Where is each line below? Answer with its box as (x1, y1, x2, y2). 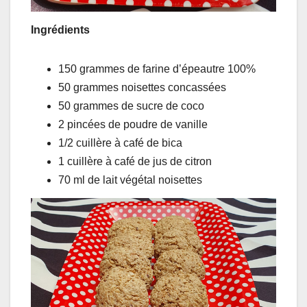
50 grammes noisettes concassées (58, 81, 226, 93)
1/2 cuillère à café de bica (58, 136, 182, 149)
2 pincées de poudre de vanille (58, 118, 208, 130)
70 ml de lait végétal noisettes (58, 173, 202, 186)
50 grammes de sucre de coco (58, 99, 204, 112)
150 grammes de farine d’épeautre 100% (58, 62, 256, 75)
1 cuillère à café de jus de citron (58, 155, 212, 167)
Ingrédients (31, 23, 90, 36)
